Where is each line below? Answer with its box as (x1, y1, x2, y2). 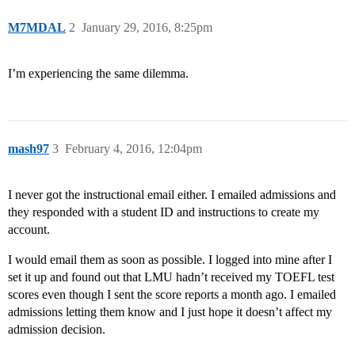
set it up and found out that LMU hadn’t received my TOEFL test (8, 270, 334, 284)
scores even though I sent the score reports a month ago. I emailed (8, 288, 336, 302)
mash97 (8, 142, 49, 156)
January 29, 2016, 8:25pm (82, 21, 212, 35)
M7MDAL (8, 21, 66, 35)
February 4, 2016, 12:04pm (65, 142, 202, 156)
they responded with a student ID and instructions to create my (8, 205, 319, 219)
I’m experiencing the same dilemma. (8, 67, 189, 81)
